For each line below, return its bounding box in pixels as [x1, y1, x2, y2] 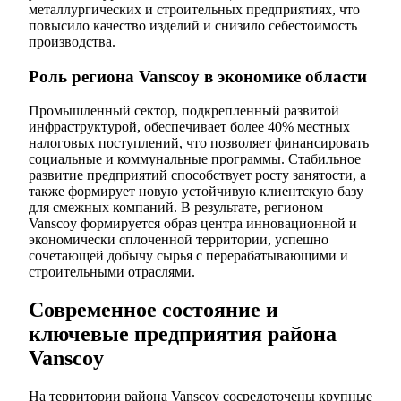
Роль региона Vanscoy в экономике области [29, 66, 367, 86]
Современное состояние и [29, 298, 278, 322]
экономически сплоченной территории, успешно [29, 232, 328, 248]
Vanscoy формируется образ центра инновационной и [29, 216, 357, 232]
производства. [29, 33, 115, 49]
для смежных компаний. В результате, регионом [29, 200, 323, 216]
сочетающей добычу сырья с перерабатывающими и [29, 248, 348, 264]
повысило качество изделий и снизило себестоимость [29, 17, 357, 33]
